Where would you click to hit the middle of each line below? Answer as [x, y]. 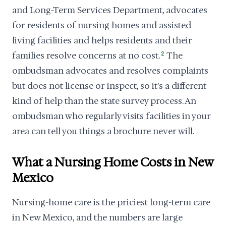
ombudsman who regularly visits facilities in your [111, 116]
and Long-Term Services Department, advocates [110, 10]
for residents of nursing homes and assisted [102, 25]
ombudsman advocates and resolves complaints [110, 71]
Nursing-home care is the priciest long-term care [111, 202]
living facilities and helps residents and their [102, 40]
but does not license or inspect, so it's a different [109, 86]
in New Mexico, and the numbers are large [97, 217]
